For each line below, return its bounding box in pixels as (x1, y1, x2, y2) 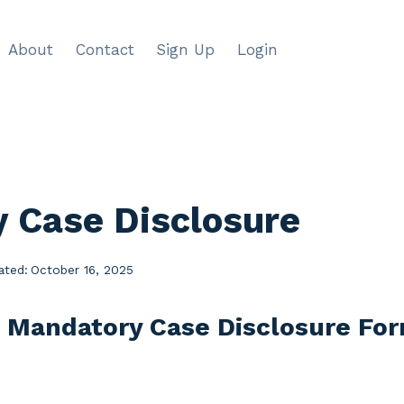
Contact (75, 40, 134, 59)
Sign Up (156, 40, 216, 59)
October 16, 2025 (31, 262, 134, 277)
